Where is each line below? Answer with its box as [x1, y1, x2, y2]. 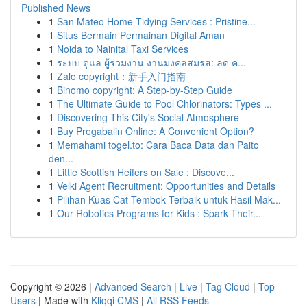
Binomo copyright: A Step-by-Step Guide [57, 83, 232, 97]
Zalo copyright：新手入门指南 [57, 69, 186, 83]
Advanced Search [95, 280, 171, 293]
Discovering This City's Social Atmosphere [57, 110, 239, 124]
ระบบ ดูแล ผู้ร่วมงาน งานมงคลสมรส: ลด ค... [57, 56, 246, 69]
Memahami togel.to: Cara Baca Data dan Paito [57, 138, 259, 151]
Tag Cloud [206, 280, 250, 293]
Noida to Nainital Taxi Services [57, 42, 188, 56]
